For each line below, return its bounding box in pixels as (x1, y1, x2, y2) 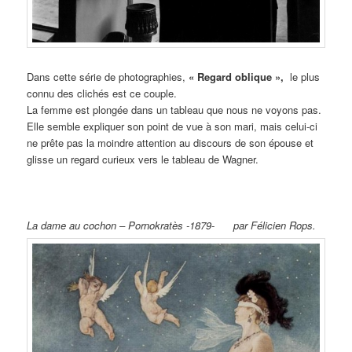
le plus (284, 69, 321, 85)
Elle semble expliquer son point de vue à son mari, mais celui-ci (27, 119, 318, 134)
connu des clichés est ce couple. (27, 86, 178, 101)
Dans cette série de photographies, (27, 69, 189, 85)
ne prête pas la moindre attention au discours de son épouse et (27, 135, 314, 151)
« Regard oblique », (189, 69, 284, 85)
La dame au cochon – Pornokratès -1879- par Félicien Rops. (27, 218, 317, 233)
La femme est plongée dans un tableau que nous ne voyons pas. (27, 102, 322, 118)
